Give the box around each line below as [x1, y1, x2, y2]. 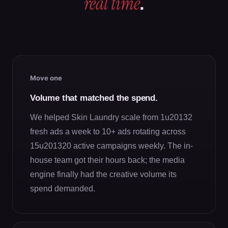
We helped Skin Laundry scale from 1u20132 [30, 112, 192, 122]
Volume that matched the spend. [30, 93, 158, 103]
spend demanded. [30, 184, 95, 193]
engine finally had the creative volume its [30, 169, 177, 179]
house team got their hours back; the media [30, 155, 185, 164]
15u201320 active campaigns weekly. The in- [30, 141, 193, 150]
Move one [30, 73, 62, 82]
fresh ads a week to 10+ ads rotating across [30, 127, 186, 136]
